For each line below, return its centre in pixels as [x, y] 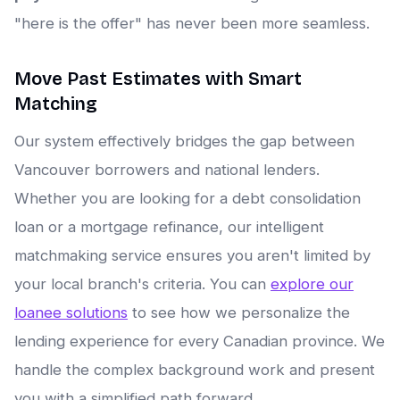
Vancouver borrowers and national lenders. [167, 170]
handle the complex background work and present [195, 370]
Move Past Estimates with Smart [158, 79]
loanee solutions [71, 313]
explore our [312, 284]
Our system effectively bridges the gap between [184, 142]
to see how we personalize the [239, 313]
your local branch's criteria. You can [142, 284]
